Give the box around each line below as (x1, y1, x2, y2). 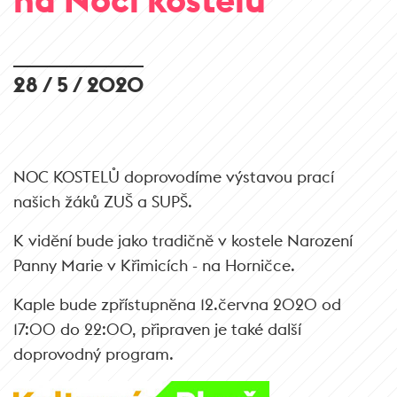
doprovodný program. (13, 344, 174, 364)
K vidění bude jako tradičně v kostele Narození (13, 230, 353, 251)
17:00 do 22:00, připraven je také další (13, 319, 301, 339)
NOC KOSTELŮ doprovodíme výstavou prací (13, 167, 334, 187)
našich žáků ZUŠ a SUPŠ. (13, 191, 192, 212)
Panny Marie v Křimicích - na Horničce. (13, 255, 295, 276)
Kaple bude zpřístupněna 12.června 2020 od (13, 294, 341, 315)
